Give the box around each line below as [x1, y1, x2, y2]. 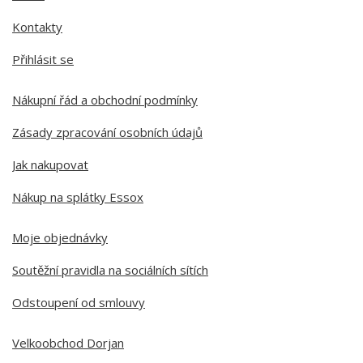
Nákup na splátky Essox [12, 189, 143, 205]
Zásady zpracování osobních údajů [12, 124, 203, 140]
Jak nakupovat [12, 156, 88, 173]
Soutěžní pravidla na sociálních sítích [12, 262, 208, 278]
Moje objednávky [12, 229, 108, 246]
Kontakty [12, 19, 62, 35]
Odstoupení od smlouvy [12, 294, 145, 310]
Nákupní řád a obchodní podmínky [12, 92, 198, 108]
